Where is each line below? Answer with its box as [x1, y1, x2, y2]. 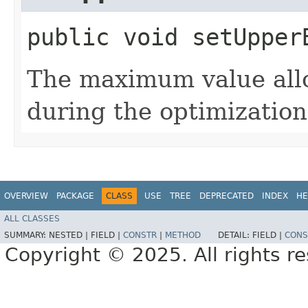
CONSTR [123, 230, 157, 241]
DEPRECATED [199, 190, 254, 201]
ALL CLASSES [4, 214, 60, 224]
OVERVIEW [4, 190, 48, 201]
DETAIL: [218, 230, 252, 241]
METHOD [165, 230, 201, 241]
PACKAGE [56, 190, 94, 201]
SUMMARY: [4, 230, 49, 241]
